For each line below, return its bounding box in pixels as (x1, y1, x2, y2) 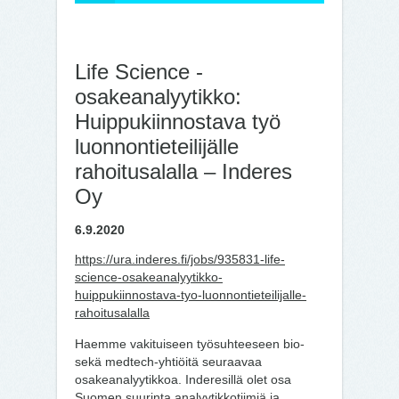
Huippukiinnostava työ (75, 110, 281, 134)
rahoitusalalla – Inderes (75, 159, 292, 183)
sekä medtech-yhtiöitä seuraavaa (75, 354, 262, 369)
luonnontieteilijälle (75, 134, 239, 159)
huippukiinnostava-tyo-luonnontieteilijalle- (75, 288, 306, 302)
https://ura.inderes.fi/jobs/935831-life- (75, 252, 285, 266)
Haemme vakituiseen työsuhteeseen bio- (75, 337, 305, 351)
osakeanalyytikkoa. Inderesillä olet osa (75, 372, 291, 387)
